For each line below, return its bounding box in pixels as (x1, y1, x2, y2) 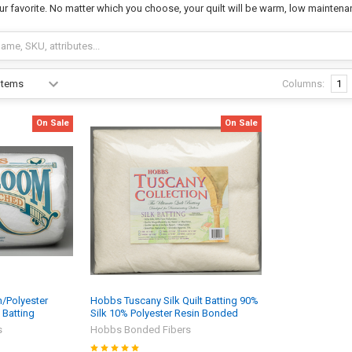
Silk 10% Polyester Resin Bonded (90, 306, 239, 319)
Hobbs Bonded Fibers (90, 323, 192, 335)
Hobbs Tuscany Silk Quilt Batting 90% (90, 294, 259, 306)
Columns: (281, 77, 324, 90)
